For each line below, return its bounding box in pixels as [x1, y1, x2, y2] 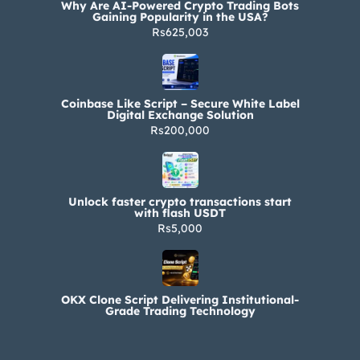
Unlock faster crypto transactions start [68, 194, 292, 209]
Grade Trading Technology [104, 303, 256, 318]
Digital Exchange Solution [106, 107, 254, 122]
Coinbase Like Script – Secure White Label [60, 96, 300, 111]
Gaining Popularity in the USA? [92, 9, 268, 24]
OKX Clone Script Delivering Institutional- [61, 292, 299, 307]
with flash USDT [134, 205, 226, 220]
